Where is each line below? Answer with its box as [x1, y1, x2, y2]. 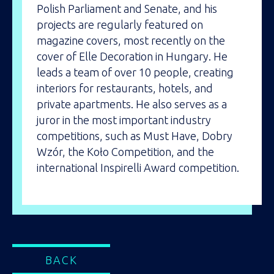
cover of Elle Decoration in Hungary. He [37, 50, 228, 63]
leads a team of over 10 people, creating [37, 66, 234, 79]
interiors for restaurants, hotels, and [37, 82, 213, 95]
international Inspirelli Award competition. [37, 161, 244, 174]
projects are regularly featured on [37, 18, 203, 31]
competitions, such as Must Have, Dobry [37, 130, 232, 143]
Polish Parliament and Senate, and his [37, 2, 217, 15]
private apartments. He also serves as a [37, 98, 227, 111]
